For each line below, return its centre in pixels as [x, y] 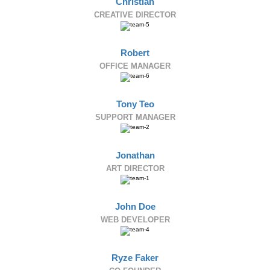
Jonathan [135, 155]
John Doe [135, 206]
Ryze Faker [135, 258]
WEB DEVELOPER [135, 220]
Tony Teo [135, 104]
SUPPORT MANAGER [135, 117]
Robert [135, 53]
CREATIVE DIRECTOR [135, 15]
